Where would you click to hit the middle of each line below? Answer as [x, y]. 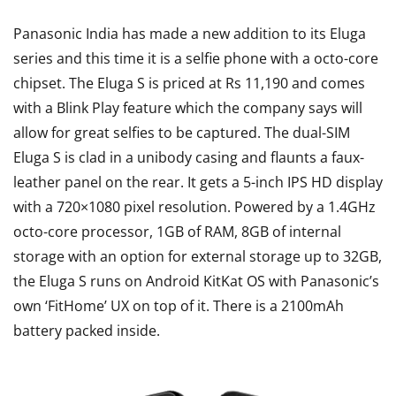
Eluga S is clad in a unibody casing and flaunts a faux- [189, 157]
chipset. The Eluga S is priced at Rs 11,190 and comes [189, 83]
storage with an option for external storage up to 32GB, [198, 256]
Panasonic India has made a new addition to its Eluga [190, 33]
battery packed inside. [87, 330]
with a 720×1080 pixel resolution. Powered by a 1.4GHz [194, 206]
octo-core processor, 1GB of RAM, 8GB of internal [177, 231]
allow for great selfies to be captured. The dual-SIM [182, 132]
